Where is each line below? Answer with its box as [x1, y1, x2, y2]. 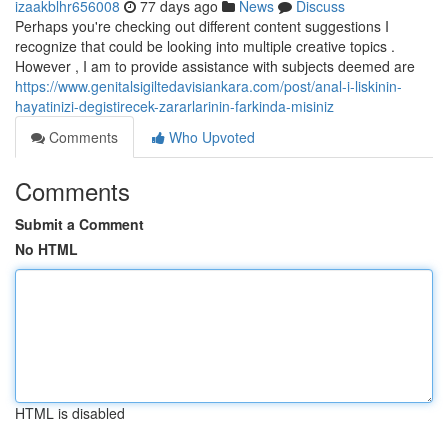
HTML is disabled [15, 403, 125, 423]
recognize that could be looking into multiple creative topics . [15, 36, 395, 56]
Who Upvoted [165, 127, 255, 147]
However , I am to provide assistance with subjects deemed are [15, 56, 415, 76]
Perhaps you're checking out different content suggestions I [15, 16, 389, 36]
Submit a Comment [15, 214, 144, 234]
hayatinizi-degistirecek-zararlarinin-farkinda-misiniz [15, 96, 334, 116]
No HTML [15, 239, 78, 259]
